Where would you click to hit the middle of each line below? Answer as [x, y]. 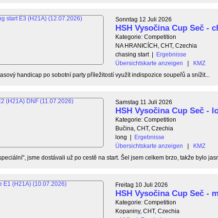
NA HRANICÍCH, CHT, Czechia [156, 45]
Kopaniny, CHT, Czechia [147, 211]
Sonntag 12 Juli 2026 [144, 19]
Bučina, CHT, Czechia [144, 128]
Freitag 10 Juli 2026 [142, 185]
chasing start [132, 54]
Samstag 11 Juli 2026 [144, 102]
